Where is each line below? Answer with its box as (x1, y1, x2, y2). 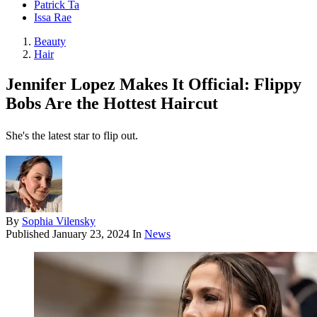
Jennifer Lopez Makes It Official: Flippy (6, 75, 301, 94)
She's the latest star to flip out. (6, 129, 138, 142)
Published (6, 228, 52, 241)
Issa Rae (34, 11, 71, 24)
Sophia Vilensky (22, 215, 96, 228)
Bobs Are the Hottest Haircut (6, 94, 218, 113)
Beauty (34, 35, 66, 48)
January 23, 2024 (52, 228, 129, 241)
